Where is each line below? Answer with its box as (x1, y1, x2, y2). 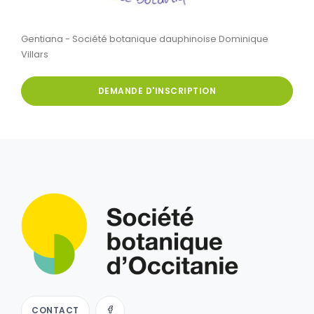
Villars (21, 47, 48, 61)
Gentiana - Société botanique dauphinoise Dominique (21, 32, 268, 46)
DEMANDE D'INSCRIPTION (97, 84, 217, 97)
